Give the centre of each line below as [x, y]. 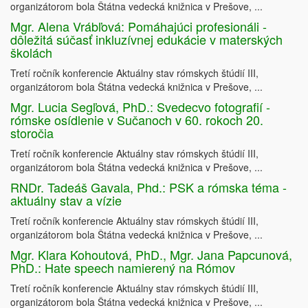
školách [31, 53]
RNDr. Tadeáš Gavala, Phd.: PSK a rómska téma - [148, 187]
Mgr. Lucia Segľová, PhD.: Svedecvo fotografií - [140, 107]
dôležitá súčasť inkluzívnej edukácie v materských [146, 40]
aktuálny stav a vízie [66, 200]
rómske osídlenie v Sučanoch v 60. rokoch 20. [137, 120]
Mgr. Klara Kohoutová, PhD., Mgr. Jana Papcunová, [151, 255]
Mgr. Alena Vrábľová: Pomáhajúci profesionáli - [139, 26]
